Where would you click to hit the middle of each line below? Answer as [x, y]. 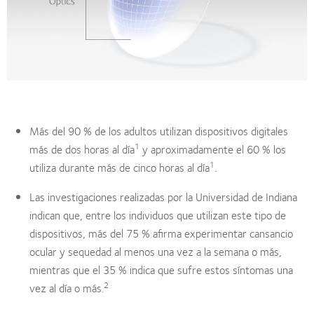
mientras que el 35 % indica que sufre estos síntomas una [161, 269]
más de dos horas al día [82, 149]
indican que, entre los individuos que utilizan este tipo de [158, 214]
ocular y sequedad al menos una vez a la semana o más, [156, 251]
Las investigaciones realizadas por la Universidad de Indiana [163, 196]
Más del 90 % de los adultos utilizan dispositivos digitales [159, 130]
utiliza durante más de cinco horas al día [120, 167]
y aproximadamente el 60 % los [213, 149]
